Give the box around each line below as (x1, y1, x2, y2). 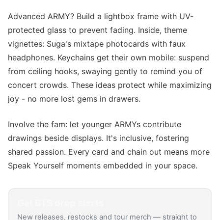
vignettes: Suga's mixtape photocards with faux (8, 39, 186, 49)
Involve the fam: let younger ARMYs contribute (8, 119, 181, 129)
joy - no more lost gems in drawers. (8, 94, 140, 104)
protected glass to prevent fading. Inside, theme (8, 25, 187, 35)
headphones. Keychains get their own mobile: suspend (8, 53, 209, 62)
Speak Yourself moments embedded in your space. (8, 161, 197, 170)
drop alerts (53, 197, 104, 208)
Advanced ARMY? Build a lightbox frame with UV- (8, 11, 193, 21)
